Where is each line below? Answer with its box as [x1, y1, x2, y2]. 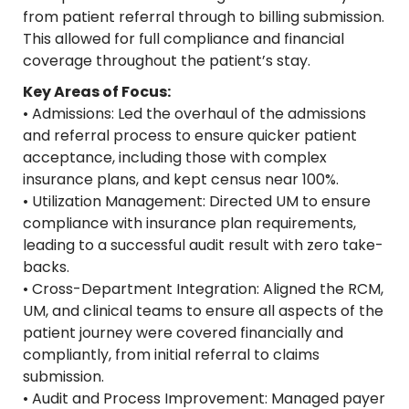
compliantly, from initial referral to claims [23, 344, 320, 366]
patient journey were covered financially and [23, 322, 343, 344]
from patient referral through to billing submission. [23, 6, 384, 28]
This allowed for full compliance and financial [23, 28, 344, 50]
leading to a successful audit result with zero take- [23, 235, 383, 257]
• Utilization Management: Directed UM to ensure [23, 191, 371, 213]
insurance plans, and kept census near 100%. [23, 169, 339, 191]
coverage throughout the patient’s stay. [23, 50, 310, 72]
